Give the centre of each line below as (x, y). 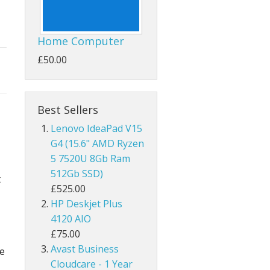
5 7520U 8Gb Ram (91, 159)
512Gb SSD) (77, 174)
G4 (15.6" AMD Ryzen (98, 144)
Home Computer (81, 41)
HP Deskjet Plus (87, 204)
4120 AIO (71, 219)
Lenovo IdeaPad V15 (97, 129)
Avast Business (85, 249)
